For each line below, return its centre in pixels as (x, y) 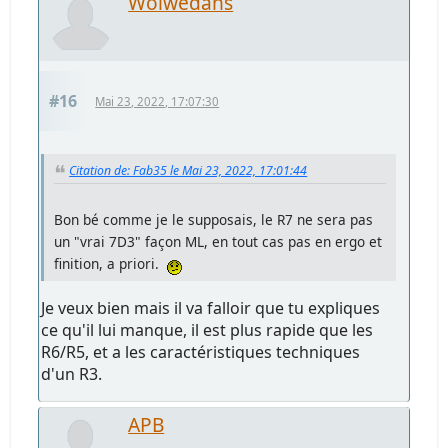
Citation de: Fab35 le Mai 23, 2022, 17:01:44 (188, 170)
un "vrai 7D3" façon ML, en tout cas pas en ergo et (218, 241)
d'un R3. (72, 373)
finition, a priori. (111, 263)
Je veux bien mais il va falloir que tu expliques (211, 307)
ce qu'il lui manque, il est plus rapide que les (207, 329)
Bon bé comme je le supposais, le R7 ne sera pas (214, 219)
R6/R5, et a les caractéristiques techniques (201, 351)
